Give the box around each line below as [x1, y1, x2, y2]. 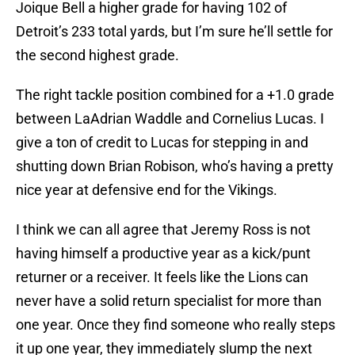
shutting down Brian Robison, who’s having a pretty [16, 158, 334, 175]
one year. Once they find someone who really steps [16, 316, 335, 334]
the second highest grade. [16, 47, 179, 64]
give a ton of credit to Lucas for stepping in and [16, 134, 308, 151]
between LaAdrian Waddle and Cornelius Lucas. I [16, 110, 324, 128]
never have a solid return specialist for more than [16, 292, 322, 310]
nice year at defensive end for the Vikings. [16, 181, 277, 199]
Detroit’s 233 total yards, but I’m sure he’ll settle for [16, 23, 333, 40]
